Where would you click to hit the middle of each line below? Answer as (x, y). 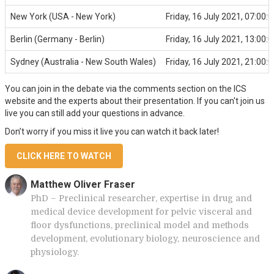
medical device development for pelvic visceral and (141, 212)
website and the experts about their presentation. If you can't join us (135, 101)
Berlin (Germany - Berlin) (57, 39)
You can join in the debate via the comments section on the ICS (126, 89)
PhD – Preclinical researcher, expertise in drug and (141, 198)
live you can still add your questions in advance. (95, 113)
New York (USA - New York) (63, 17)
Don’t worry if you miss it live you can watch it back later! (112, 131)
